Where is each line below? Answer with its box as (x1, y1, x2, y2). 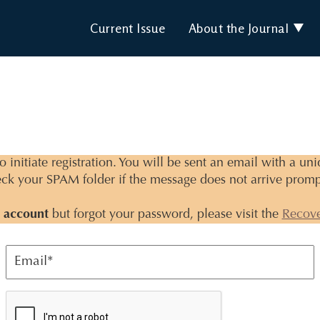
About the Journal (188, 20, 289, 36)
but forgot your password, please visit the (48, 208, 282, 221)
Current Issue (90, 20, 166, 36)
